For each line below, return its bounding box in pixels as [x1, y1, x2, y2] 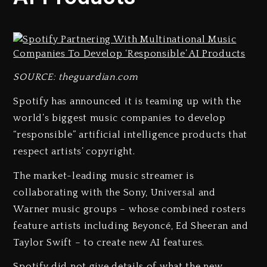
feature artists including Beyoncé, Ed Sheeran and [13, 220, 249, 231]
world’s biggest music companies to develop [13, 112, 226, 123]
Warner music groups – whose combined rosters [13, 203, 246, 215]
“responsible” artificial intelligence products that [13, 129, 248, 140]
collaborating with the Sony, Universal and [13, 187, 216, 198]
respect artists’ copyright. [13, 145, 135, 157]
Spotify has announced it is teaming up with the [13, 95, 241, 107]
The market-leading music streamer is [13, 170, 194, 181]
